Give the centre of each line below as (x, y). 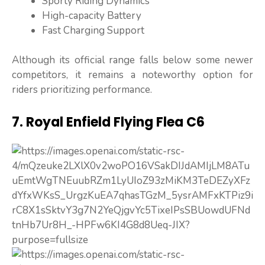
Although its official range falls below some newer (132, 60)
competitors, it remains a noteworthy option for (132, 75)
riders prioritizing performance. (82, 90)
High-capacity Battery (92, 15)
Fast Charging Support (93, 30)
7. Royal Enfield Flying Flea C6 (108, 122)
